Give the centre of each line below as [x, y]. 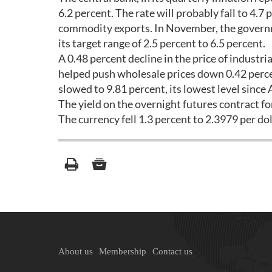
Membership [123, 251]
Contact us [172, 251]
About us [76, 251]
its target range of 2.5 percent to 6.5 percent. [162, 43]
